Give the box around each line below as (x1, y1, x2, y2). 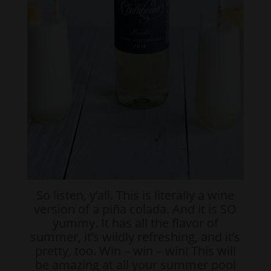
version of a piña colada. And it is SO (34, 200, 237, 217)
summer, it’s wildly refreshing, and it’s (30, 228, 241, 245)
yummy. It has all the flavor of (52, 214, 218, 231)
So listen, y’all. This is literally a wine (36, 186, 235, 203)
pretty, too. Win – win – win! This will (34, 242, 236, 259)
